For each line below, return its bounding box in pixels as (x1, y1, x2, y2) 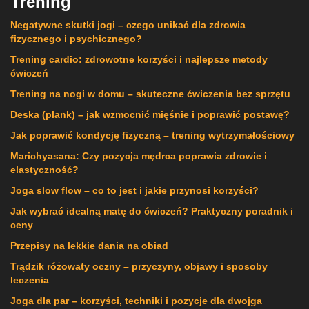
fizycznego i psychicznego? (10, 32, 142, 44)
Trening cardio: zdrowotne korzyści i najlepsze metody (10, 53, 268, 65)
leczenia (10, 274, 49, 286)
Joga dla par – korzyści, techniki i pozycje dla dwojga (10, 295, 262, 306)
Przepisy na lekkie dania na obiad (10, 239, 168, 251)
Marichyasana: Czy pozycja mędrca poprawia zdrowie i (10, 150, 267, 161)
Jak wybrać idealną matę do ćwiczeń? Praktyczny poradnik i (10, 205, 293, 217)
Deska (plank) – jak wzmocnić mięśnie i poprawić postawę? (10, 108, 290, 120)
